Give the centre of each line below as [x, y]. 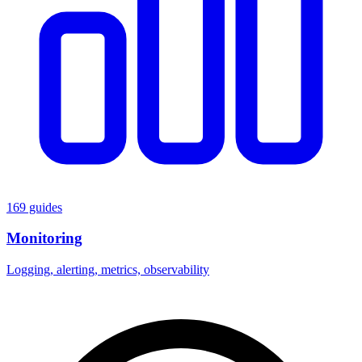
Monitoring [44, 238]
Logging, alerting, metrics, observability [108, 270]
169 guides [34, 207]
